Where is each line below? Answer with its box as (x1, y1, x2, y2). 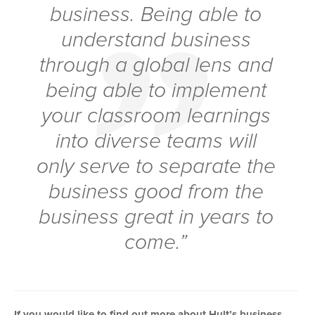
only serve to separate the (36, 156, 276, 178)
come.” (124, 232, 188, 254)
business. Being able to (50, 4, 262, 26)
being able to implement (45, 80, 266, 102)
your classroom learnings (41, 105, 271, 127)
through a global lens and (39, 55, 273, 77)
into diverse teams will (55, 131, 257, 153)
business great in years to (38, 207, 274, 229)
